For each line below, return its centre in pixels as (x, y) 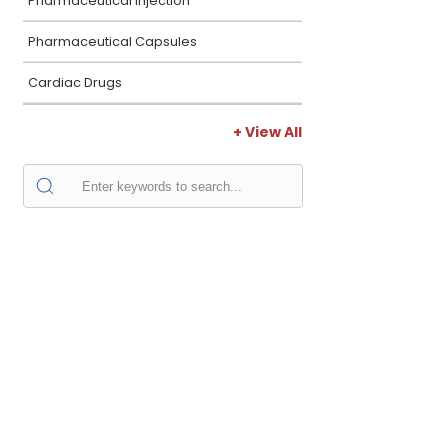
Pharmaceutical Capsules (112, 41)
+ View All (267, 132)
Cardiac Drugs (75, 82)
